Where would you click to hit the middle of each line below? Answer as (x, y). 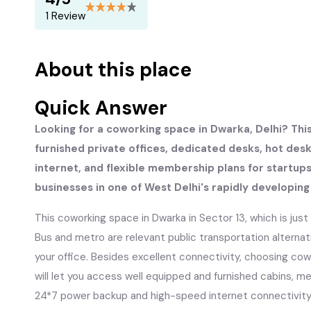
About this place (113, 70)
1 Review (65, 16)
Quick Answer (101, 108)
